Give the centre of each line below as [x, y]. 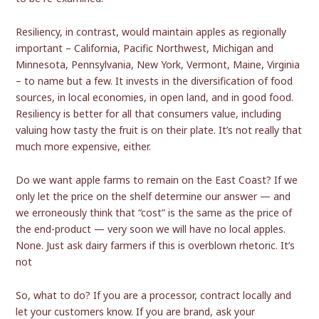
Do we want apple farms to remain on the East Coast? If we [157, 180]
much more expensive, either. [84, 147]
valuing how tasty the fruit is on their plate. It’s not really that [159, 130]
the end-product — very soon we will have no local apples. [151, 229]
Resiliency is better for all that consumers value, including [149, 114]
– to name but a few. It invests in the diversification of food [155, 81]
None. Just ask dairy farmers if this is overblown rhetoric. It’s [156, 246]
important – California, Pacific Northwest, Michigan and [145, 48]
